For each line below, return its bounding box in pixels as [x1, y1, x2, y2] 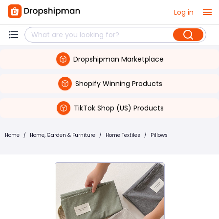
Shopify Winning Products [75, 78, 162, 88]
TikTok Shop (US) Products [73, 103, 164, 113]
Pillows [151, 131, 168, 139]
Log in [174, 7, 194, 17]
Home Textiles [106, 131, 140, 139]
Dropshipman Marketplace [73, 54, 164, 64]
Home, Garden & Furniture [30, 131, 95, 139]
